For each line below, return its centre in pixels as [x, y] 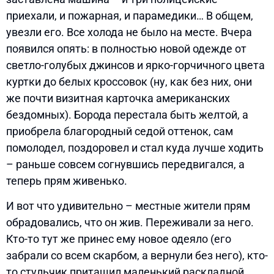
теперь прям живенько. [67, 180]
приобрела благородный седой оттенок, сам [120, 131]
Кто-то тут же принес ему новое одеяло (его [119, 239]
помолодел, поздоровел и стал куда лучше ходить [135, 147]
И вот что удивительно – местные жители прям [128, 206]
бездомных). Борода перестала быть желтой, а [127, 114]
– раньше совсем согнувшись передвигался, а [125, 164]
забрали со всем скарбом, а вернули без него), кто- [137, 255]
